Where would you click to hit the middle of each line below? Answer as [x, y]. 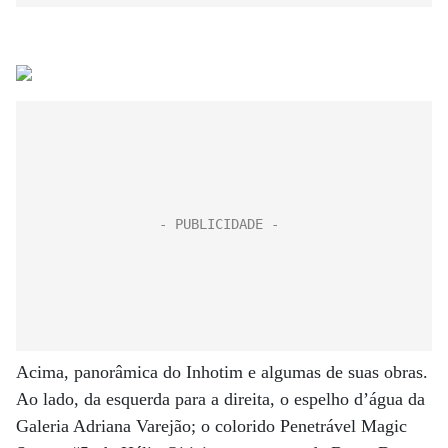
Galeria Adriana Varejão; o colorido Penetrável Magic [211, 426]
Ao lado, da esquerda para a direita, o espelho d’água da [220, 399]
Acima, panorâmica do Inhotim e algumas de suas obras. [222, 372]
